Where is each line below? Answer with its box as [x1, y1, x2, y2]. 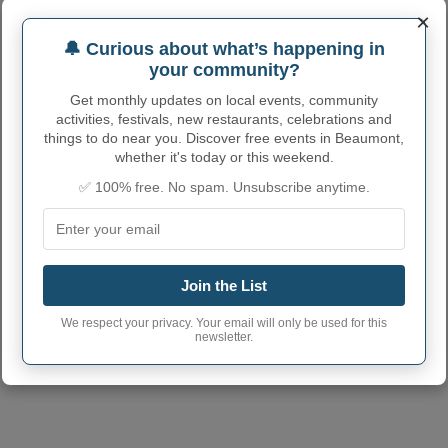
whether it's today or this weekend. [114, 149, 334, 165]
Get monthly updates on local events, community [70, 92, 378, 108]
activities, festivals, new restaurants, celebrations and [56, 111, 392, 127]
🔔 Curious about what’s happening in [63, 39, 385, 59]
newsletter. [195, 330, 253, 344]
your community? [148, 60, 300, 80]
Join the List [181, 277, 267, 294]
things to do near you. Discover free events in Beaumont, [44, 130, 404, 146]
